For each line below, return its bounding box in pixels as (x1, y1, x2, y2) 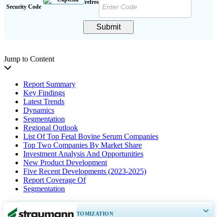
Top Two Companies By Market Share (23, 140, 142, 149)
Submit (96, 22, 121, 31)
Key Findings (23, 88, 65, 97)
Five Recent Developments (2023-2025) (23, 167, 146, 175)
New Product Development (23, 158, 107, 167)
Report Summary (23, 79, 76, 88)
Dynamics (23, 106, 54, 114)
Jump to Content (4, 54, 54, 63)
